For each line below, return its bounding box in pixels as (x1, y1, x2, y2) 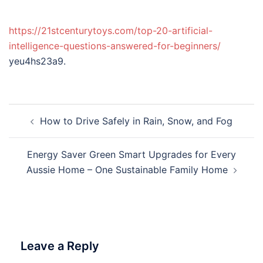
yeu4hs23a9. (9, 55, 66, 67)
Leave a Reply (21, 239, 99, 253)
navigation (8, 119, 80, 136)
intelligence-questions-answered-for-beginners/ (9, 40, 221, 52)
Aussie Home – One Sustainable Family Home (26, 164, 228, 176)
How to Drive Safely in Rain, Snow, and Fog (40, 115, 232, 127)
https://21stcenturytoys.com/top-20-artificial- (9, 25, 213, 36)
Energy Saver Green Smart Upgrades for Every (27, 149, 236, 160)
